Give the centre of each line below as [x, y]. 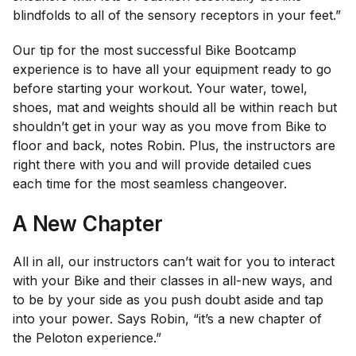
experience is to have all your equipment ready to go [172, 69]
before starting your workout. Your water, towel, [160, 88]
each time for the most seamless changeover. [150, 183]
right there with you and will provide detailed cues [162, 164]
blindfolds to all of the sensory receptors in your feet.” [177, 15]
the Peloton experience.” [87, 337]
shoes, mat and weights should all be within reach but [175, 107]
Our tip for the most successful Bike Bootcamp [155, 50]
